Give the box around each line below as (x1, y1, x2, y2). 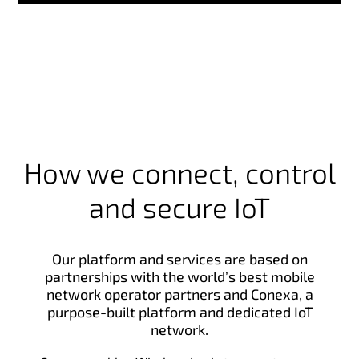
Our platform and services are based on (51, 249, 308, 268)
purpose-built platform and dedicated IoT (46, 302, 313, 321)
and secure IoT (89, 189, 270, 224)
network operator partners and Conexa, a (46, 284, 313, 303)
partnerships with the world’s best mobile (44, 267, 315, 285)
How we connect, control (23, 155, 336, 189)
